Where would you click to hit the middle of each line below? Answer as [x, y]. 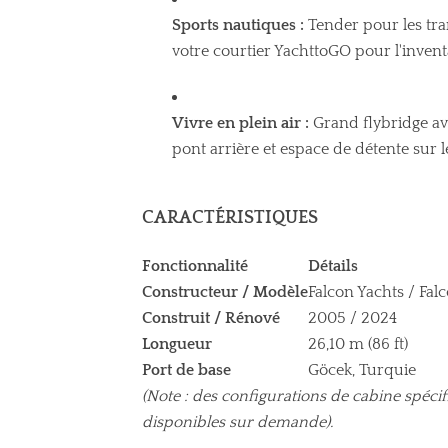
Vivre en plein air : [240, 122]
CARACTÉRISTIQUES [230, 217]
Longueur [177, 343]
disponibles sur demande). [237, 421]
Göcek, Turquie [362, 369]
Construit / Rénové [211, 317]
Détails [333, 265]
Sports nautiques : [238, 24]
